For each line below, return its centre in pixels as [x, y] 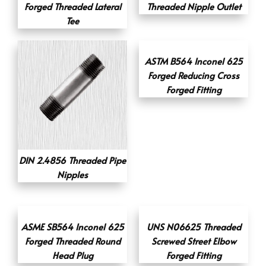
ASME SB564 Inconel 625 [72, 227]
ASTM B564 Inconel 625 [194, 61]
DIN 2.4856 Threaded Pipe [72, 160]
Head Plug [72, 255]
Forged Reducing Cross [194, 75]
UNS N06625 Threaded [194, 227]
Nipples [72, 175]
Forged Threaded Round [72, 241]
